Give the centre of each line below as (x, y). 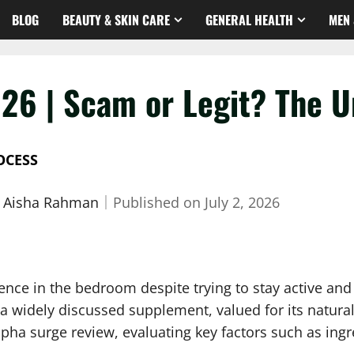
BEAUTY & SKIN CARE (116, 19)
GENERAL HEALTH (249, 19)
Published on (159, 202)
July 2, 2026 (242, 202)
